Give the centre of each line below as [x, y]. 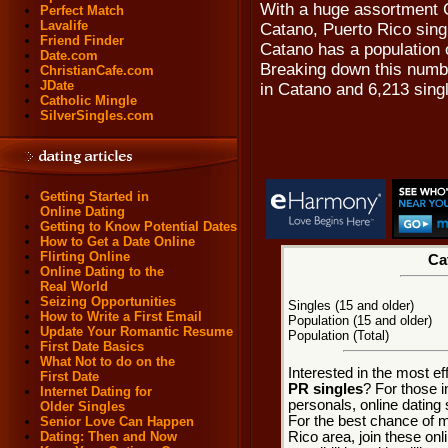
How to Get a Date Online [117, 241]
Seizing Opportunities [108, 301]
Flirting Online [85, 256]
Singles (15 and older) [350, 305]
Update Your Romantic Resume [136, 331]
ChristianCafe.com [97, 70]
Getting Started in [94, 196]
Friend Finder [82, 40]
